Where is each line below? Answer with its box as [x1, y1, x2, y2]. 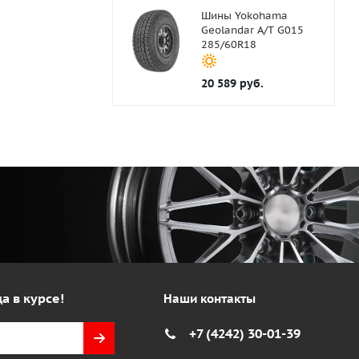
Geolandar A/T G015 [200, 23, 304, 38]
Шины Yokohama [200, 9, 288, 23]
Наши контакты [163, 291, 256, 307]
